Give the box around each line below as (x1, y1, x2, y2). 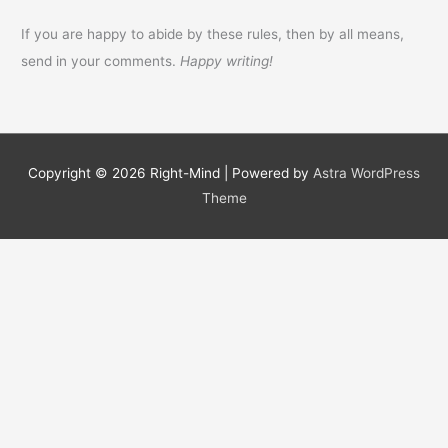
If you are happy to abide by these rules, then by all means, (21, 25, 405, 42)
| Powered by (220, 165, 313, 182)
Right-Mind (150, 165, 220, 182)
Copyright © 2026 (28, 165, 150, 182)
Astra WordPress (313, 165, 420, 182)
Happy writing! (180, 52, 274, 69)
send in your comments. (21, 52, 181, 69)
